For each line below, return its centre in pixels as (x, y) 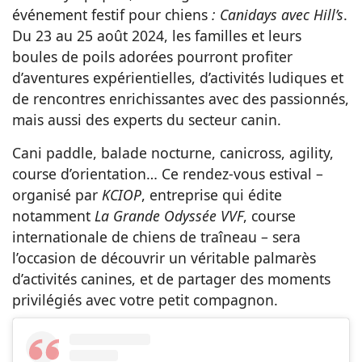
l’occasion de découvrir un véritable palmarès (164, 257)
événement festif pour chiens (112, 14)
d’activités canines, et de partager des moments (171, 278)
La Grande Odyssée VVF (169, 215)
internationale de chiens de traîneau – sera (156, 236)
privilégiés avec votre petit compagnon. (145, 299)
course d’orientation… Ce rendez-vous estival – (168, 173)
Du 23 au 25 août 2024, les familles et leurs (157, 35)
